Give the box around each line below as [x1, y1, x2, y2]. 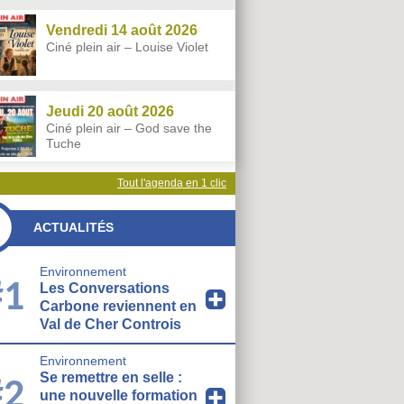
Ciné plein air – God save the [46, 120, 212, 135]
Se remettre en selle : [40, 370, 182, 386]
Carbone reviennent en [40, 298, 197, 315]
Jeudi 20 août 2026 [46, 103, 174, 119]
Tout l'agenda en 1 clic [117, 176, 227, 189]
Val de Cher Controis [40, 317, 181, 333]
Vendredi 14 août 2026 [46, 22, 197, 38]
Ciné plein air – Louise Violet [46, 39, 208, 54]
